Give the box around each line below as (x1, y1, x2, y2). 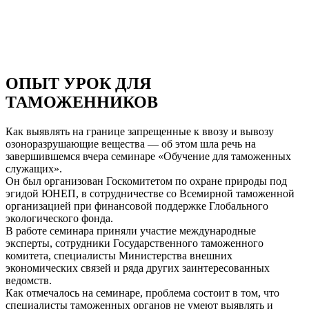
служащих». (6, 162, 62, 175)
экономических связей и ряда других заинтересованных (6, 261, 270, 274)
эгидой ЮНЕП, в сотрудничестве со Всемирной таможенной (6, 187, 295, 199)
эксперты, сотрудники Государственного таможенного (6, 237, 263, 249)
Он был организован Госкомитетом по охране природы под (6, 175, 287, 187)
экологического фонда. (6, 212, 113, 224)
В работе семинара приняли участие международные (6, 224, 256, 237)
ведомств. (6, 274, 52, 286)
